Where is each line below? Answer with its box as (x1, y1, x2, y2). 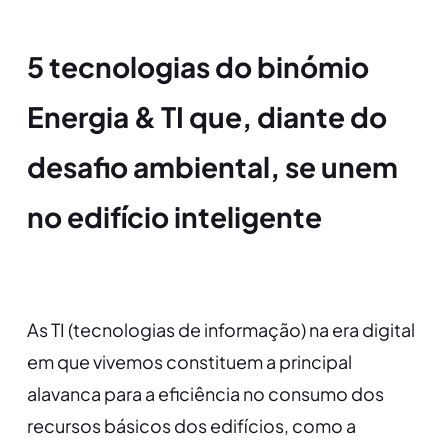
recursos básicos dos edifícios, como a (26, 414, 356, 438)
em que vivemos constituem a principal (26, 350, 352, 374)
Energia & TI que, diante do (26, 99, 387, 135)
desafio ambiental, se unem (26, 149, 398, 185)
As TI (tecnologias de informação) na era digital (26, 318, 415, 342)
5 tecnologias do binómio (26, 49, 369, 85)
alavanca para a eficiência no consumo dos (26, 382, 384, 406)
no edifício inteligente (26, 199, 322, 235)
